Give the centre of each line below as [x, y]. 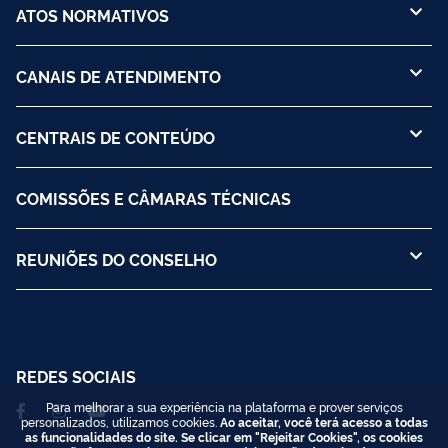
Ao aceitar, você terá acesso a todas [323, 421]
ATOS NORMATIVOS [92, 14]
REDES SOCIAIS [76, 375]
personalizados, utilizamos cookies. [120, 421]
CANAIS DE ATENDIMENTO [118, 75]
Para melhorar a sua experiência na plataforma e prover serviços [224, 406]
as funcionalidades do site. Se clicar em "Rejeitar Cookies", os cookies [224, 436]
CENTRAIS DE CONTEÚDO [115, 136]
